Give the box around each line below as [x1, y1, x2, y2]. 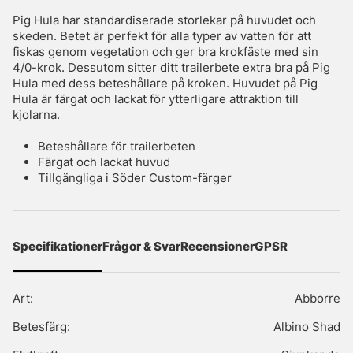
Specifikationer [13, 239, 102, 255]
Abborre [295, 291, 340, 307]
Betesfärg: [13, 319, 70, 335]
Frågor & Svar [102, 239, 180, 255]
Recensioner [180, 239, 255, 255]
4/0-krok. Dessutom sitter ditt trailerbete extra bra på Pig [13, 60, 330, 76]
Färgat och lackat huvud [38, 154, 170, 170]
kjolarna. [13, 107, 60, 123]
